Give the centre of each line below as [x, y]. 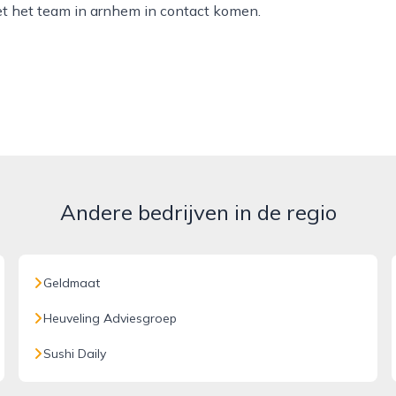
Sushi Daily [75, 354]
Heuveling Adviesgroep [110, 318]
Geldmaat [72, 283]
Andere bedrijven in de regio [198, 212]
